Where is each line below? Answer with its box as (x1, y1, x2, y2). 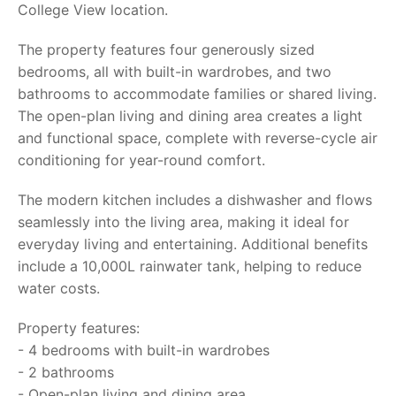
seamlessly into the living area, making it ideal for (18, 213, 349, 231)
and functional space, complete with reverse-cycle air (18, 129, 377, 147)
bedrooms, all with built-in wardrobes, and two (18, 63, 331, 80)
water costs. (18, 279, 100, 297)
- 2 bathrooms (18, 363, 114, 381)
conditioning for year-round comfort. (18, 151, 265, 169)
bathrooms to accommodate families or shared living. (18, 85, 377, 103)
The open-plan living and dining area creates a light (18, 107, 362, 125)
